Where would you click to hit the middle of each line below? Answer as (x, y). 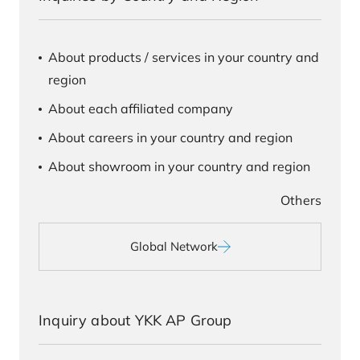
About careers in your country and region (170, 137)
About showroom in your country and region (179, 166)
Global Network (174, 246)
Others (301, 200)
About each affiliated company (141, 108)
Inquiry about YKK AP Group (135, 320)
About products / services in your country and (184, 57)
